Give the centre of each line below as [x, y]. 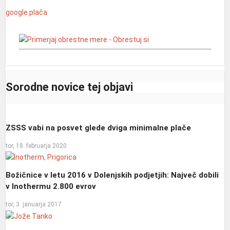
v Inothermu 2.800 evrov [51, 186]
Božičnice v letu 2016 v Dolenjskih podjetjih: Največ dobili [112, 175]
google [17, 12]
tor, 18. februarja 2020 [36, 146]
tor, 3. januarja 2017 [34, 205]
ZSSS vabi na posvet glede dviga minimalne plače [99, 128]
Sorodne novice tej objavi [70, 87]
